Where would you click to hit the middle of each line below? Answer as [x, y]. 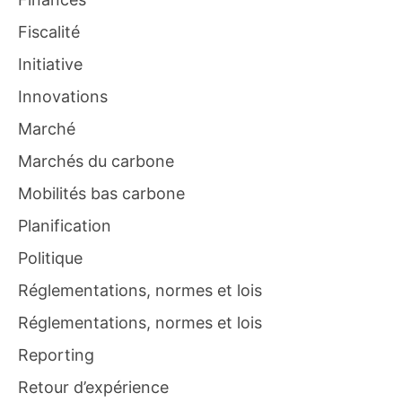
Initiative [50, 65]
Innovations [63, 97]
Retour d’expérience [93, 388]
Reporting [56, 355]
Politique [50, 258]
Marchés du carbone [96, 162]
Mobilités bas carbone [101, 194]
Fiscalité [49, 32]
